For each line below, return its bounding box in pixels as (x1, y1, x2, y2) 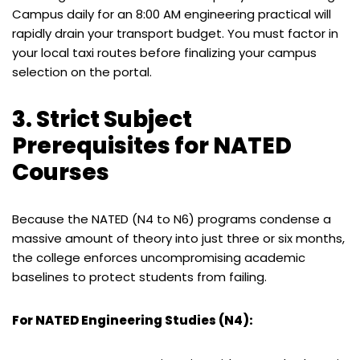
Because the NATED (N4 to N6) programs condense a (12, 210, 331, 227)
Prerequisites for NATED (12, 129, 292, 162)
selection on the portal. (12, 63, 152, 80)
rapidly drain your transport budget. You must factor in (12, 24, 338, 42)
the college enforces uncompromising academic (12, 248, 305, 266)
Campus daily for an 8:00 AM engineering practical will (12, 5, 331, 22)
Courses (12, 156, 109, 188)
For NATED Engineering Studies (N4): (12, 311, 253, 329)
